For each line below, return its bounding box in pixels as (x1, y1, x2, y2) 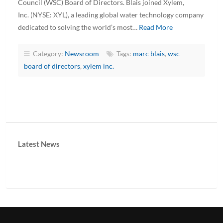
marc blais (133, 49, 165, 58)
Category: (30, 49, 65, 58)
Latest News (18, 139, 60, 148)
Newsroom (65, 49, 99, 58)
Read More (139, 23, 173, 31)
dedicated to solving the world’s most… (18, 23, 139, 31)
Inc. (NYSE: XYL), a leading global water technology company (18, 10, 204, 19)
